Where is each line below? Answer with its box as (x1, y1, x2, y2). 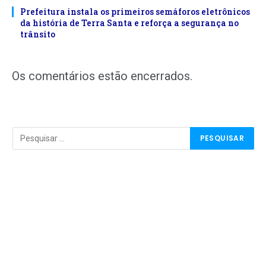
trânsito (20, 28, 55, 40)
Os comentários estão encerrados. (12, 68, 192, 83)
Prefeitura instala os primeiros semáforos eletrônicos (20, 5, 250, 17)
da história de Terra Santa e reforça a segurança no (20, 17, 239, 28)
